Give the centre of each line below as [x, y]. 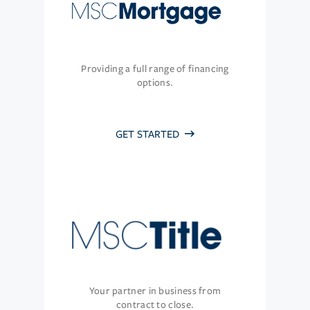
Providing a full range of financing [155, 69]
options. [155, 83]
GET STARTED [149, 135]
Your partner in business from [155, 291]
